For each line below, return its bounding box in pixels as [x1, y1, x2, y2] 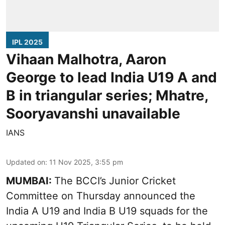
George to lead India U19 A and [6, 69, 217, 86]
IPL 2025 [12, 38, 43, 47]
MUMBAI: [6, 175, 54, 187]
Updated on [6, 158, 45, 167]
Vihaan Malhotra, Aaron [6, 51, 166, 68]
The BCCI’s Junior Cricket [54, 175, 176, 187]
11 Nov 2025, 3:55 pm [49, 158, 123, 167]
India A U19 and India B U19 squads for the [6, 205, 208, 217]
